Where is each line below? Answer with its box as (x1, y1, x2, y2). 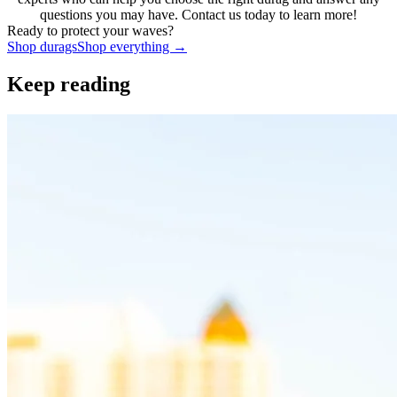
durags (40, 39, 77, 55)
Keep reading (7, 73, 130, 97)
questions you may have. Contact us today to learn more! (40, 7, 357, 23)
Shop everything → (77, 39, 187, 55)
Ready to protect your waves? (7, 23, 174, 39)
